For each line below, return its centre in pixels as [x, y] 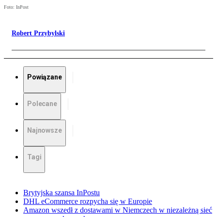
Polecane [42, 104]
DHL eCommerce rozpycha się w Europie [88, 201]
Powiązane [45, 77]
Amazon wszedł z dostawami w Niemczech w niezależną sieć [118, 210]
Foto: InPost [16, 7]
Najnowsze [45, 131]
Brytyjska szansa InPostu [62, 193]
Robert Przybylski [38, 33]
